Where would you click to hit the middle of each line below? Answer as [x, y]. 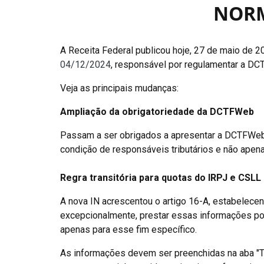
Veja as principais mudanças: [119, 88]
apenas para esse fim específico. [128, 230]
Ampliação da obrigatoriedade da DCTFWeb [157, 112]
